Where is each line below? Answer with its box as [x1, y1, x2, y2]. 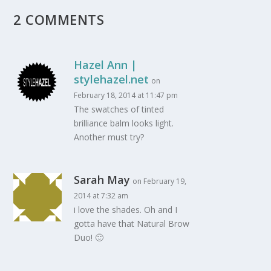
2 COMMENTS [13, 10, 105, 29]
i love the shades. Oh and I [74, 204, 178, 216]
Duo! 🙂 [74, 232, 104, 244]
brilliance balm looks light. [74, 117, 174, 129]
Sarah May [74, 172, 131, 188]
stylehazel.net [74, 72, 149, 87]
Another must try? [74, 131, 145, 143]
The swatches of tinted [74, 103, 165, 116]
